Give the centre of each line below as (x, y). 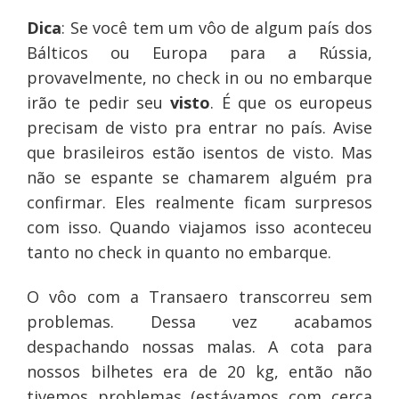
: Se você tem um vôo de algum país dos (217, 28)
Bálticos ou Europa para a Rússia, (199, 53)
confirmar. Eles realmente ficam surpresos (199, 203)
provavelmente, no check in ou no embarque (199, 78)
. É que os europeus (292, 103)
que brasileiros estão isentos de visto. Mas (199, 153)
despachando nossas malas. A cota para (199, 347)
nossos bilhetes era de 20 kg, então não (199, 372)
